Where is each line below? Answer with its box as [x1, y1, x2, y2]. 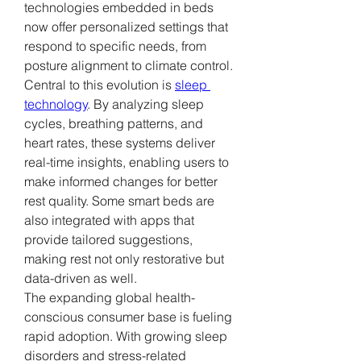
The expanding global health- [24, 288, 195, 305]
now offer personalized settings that [24, 18, 228, 35]
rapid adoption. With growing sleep [24, 327, 227, 344]
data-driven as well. [24, 269, 137, 286]
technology [24, 95, 88, 112]
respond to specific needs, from [24, 37, 206, 54]
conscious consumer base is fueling [24, 308, 232, 325]
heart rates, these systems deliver [24, 134, 215, 151]
